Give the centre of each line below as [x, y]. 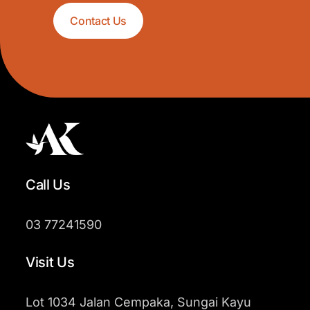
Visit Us [50, 262]
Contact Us [98, 20]
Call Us [48, 184]
